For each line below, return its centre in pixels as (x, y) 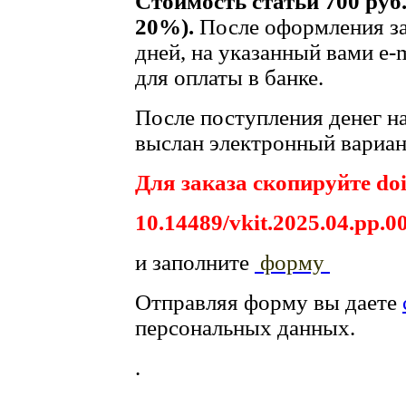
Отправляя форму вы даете (269, 303)
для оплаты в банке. (229, 78)
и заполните (195, 263)
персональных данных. (245, 328)
